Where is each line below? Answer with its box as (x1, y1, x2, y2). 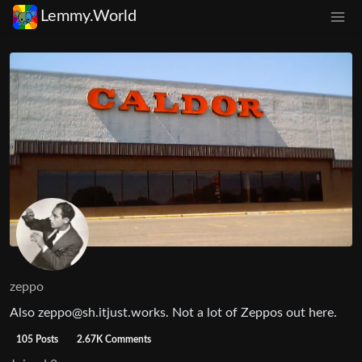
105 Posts (15, 334, 58, 344)
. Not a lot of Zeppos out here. (166, 305, 337, 319)
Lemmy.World (40, 8, 137, 25)
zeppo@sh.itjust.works (38, 305, 166, 319)
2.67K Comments (77, 334, 152, 344)
